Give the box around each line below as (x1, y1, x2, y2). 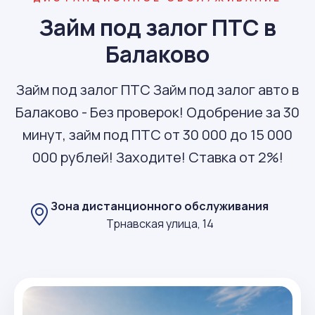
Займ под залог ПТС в (39, 12, 276, 43)
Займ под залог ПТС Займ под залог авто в (16, 80, 299, 99)
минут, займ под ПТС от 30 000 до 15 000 (22, 125, 292, 144)
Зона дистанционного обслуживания (51, 198, 269, 214)
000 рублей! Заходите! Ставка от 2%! (32, 148, 283, 167)
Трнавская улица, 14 (105, 215, 214, 231)
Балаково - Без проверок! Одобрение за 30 (15, 103, 300, 122)
